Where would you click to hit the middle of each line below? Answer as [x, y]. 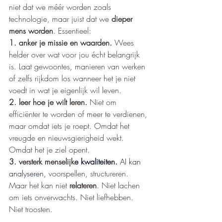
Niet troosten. [31, 209]
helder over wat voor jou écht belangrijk [76, 55]
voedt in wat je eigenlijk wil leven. [65, 90]
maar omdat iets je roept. [50, 126]
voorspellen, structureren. [90, 174]
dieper [123, 19]
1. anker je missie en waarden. [62, 43]
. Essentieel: [72, 31]
